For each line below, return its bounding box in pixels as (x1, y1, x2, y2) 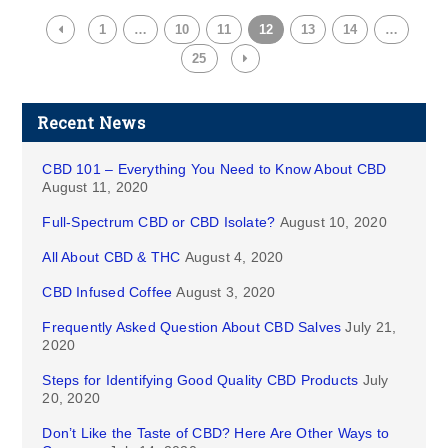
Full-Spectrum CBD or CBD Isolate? (42, 214, 276, 230)
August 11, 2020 (42, 179, 149, 195)
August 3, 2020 (176, 284, 276, 300)
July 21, (345, 319, 397, 335)
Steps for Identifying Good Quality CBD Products (42, 372, 359, 388)
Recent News (37, 112, 145, 133)
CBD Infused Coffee (42, 284, 173, 300)
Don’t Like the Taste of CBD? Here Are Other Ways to (42, 425, 390, 441)
